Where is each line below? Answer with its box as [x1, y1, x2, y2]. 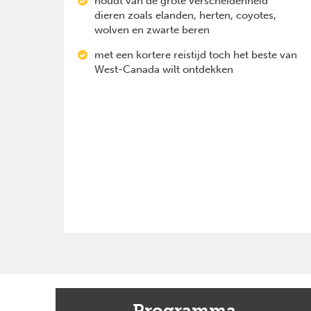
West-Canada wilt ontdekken [94, 62, 233, 76]
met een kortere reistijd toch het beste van [94, 48, 297, 61]
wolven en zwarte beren [94, 23, 210, 36]
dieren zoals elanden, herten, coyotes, [94, 8, 276, 22]
